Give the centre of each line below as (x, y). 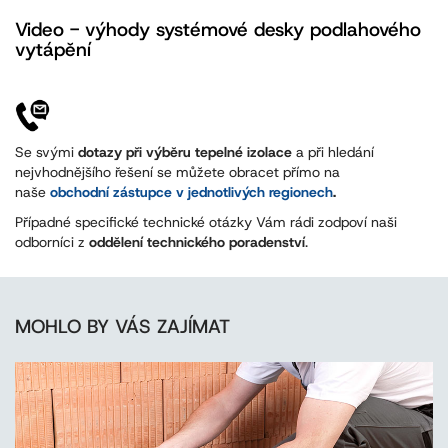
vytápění (53, 50)
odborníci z (52, 242)
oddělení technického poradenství (197, 242)
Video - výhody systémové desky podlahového (218, 30)
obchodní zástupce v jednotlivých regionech (191, 192)
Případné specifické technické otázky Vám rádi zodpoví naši (206, 222)
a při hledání (333, 152)
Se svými (46, 152)
